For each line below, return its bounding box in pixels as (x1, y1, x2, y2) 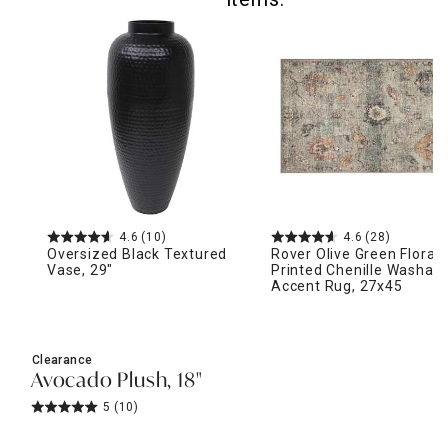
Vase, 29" (47, 261, 114, 278)
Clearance (32, 352, 93, 367)
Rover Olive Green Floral (271, 245, 440, 262)
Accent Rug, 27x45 (271, 277, 403, 294)
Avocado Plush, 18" (31, 371, 203, 392)
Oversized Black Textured (47, 245, 228, 262)
